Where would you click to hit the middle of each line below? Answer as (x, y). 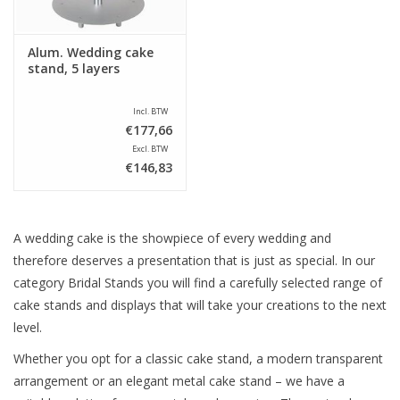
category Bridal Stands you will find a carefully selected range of (198, 282)
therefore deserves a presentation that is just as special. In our (194, 260)
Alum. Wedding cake (91, 52)
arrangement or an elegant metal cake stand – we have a (179, 380)
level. (28, 327)
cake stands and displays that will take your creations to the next (200, 304)
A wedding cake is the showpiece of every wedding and (172, 237)
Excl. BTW (150, 148)
